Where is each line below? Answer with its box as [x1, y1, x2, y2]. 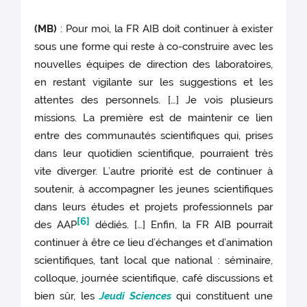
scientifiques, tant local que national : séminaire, [34, 254, 273, 267]
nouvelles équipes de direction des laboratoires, [34, 58, 273, 71]
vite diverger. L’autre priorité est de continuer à [34, 164, 273, 177]
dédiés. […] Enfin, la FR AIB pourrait [90, 218, 273, 231]
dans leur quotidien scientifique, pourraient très [34, 147, 273, 160]
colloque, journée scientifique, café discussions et [34, 271, 273, 284]
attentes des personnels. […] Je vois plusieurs [34, 93, 273, 106]
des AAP [34, 218, 77, 231]
